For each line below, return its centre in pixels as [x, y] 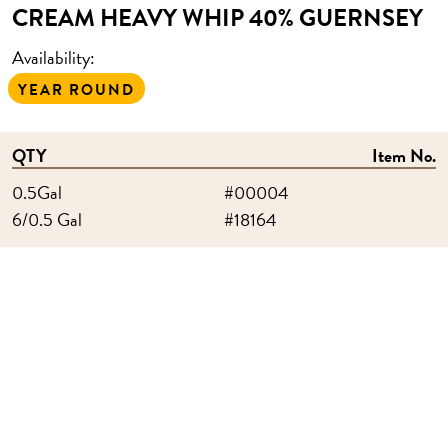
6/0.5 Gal [47, 219]
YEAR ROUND [76, 90]
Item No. [404, 155]
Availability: [53, 57]
